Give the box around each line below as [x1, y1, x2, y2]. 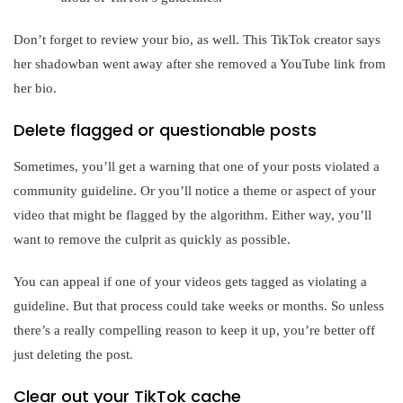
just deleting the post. [13, 347, 133, 363]
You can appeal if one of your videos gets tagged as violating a [13, 274, 367, 290]
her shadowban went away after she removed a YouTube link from [13, 57, 386, 72]
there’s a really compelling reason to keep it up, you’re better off [13, 323, 375, 338]
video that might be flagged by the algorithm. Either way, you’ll [13, 208, 372, 223]
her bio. [13, 81, 57, 96]
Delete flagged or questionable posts [13, 119, 317, 142]
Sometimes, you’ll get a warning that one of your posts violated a [13, 159, 380, 175]
